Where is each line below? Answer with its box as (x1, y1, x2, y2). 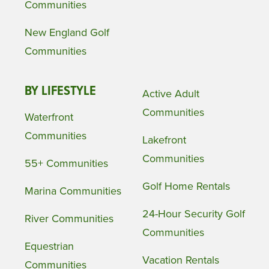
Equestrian (24, 240, 74, 253)
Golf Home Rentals (142, 180, 231, 193)
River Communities (24, 212, 113, 226)
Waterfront (24, 110, 73, 124)
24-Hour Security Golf (142, 207, 246, 221)
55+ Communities (24, 157, 108, 171)
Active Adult (142, 87, 200, 101)
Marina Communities (24, 184, 121, 198)
